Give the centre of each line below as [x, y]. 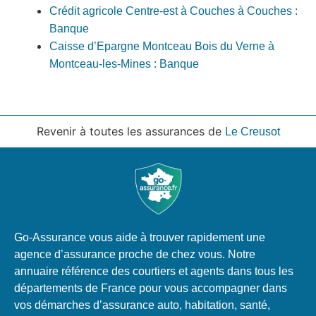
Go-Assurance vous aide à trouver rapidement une [140, 237]
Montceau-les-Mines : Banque [124, 63]
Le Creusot [252, 131]
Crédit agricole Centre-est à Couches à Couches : [174, 11]
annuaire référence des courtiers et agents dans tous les [154, 271]
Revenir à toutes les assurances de [130, 131]
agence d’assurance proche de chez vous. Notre [135, 254]
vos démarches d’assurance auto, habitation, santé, [142, 305]
